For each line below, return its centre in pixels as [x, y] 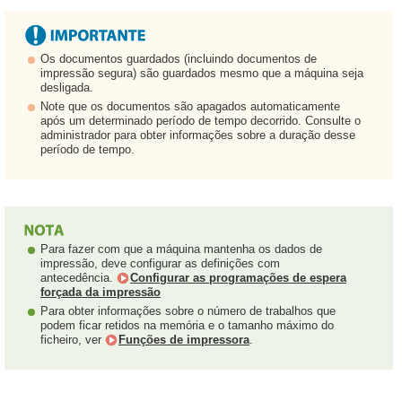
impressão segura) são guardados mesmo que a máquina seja [202, 73]
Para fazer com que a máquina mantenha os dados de [181, 249]
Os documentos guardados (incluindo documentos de [179, 59]
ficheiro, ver [73, 340]
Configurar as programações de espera [238, 278]
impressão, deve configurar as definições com [160, 263]
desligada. [67, 87]
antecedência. [79, 278]
